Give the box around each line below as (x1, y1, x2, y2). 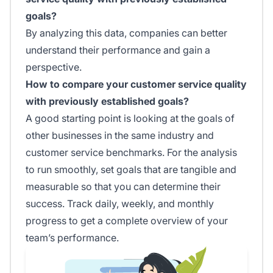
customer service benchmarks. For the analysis (26, 146, 237, 159)
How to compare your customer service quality (26, 78, 247, 91)
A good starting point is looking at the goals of (26, 112, 235, 125)
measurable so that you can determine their (26, 180, 221, 193)
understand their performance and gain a (26, 44, 210, 57)
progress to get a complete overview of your (26, 214, 228, 227)
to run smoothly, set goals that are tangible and (26, 163, 236, 176)
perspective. (26, 61, 82, 74)
